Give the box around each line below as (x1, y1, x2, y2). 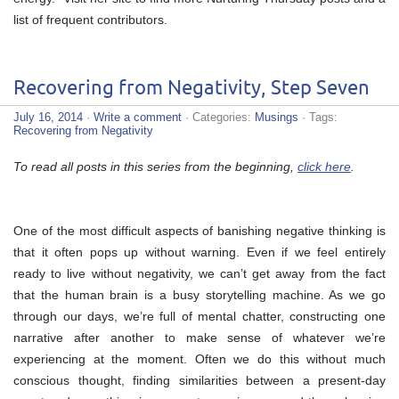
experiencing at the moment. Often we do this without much (13, 351, 386, 366)
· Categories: (182, 110, 255, 124)
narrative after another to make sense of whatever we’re (13, 330, 386, 345)
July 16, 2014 (13, 110, 83, 124)
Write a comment (94, 110, 182, 124)
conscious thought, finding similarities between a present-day (13, 372, 386, 387)
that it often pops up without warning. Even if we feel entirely (13, 244, 386, 259)
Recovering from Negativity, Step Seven (13, 77, 370, 99)
